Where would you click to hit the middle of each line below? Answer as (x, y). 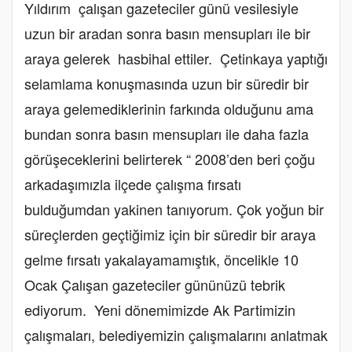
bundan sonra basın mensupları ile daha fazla (167, 133)
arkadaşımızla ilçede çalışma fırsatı (133, 183)
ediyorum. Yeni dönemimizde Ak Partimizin (160, 309)
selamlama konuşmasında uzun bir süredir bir (167, 83)
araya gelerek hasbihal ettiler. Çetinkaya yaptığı (176, 58)
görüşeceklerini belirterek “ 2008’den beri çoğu (170, 158)
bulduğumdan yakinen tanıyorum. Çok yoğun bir (174, 209)
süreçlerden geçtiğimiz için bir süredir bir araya (170, 234)
